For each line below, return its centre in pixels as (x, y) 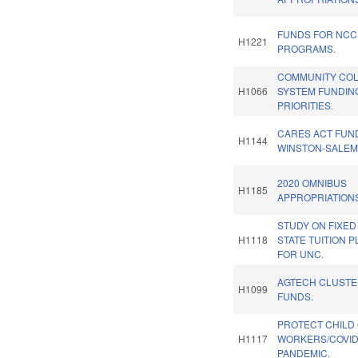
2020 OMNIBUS (312, 183)
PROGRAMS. (307, 49)
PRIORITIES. (306, 105)
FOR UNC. (301, 254)
